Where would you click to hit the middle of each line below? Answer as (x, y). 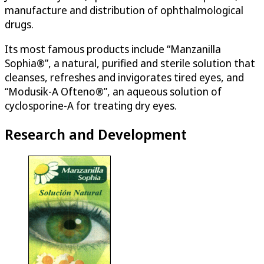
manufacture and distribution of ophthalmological (124, 10)
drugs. (19, 24)
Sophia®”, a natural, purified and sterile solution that (130, 63)
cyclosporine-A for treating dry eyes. (91, 105)
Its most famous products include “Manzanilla (113, 49)
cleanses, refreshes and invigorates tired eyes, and (124, 77)
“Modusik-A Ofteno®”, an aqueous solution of (113, 91)
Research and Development (96, 134)
